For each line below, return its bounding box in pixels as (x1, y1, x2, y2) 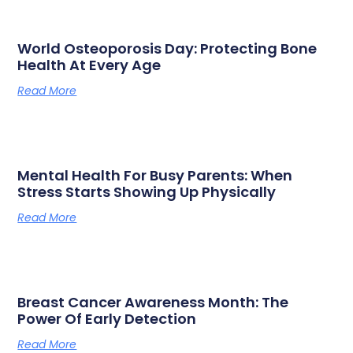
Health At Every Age (17, 55, 162, 76)
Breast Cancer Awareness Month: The (17, 292, 289, 313)
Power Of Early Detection (17, 309, 197, 329)
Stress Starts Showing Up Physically (17, 182, 277, 203)
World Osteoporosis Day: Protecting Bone (17, 39, 318, 59)
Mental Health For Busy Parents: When (17, 165, 293, 186)
